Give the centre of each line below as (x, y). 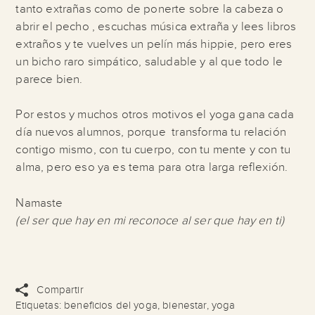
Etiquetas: (40, 306)
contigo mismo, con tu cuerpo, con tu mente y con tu (153, 150)
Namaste (39, 203)
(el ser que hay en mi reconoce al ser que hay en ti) (150, 220)
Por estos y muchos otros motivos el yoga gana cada (155, 115)
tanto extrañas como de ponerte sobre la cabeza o (150, 9)
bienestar (185, 306)
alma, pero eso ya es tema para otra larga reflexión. (152, 168)
